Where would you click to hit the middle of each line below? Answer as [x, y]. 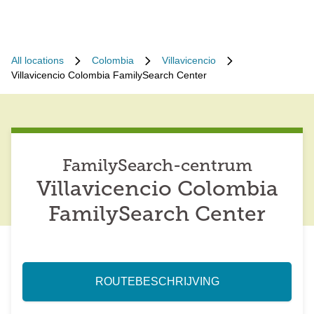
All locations [37, 60]
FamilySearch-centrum [157, 167]
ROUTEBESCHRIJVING [157, 281]
